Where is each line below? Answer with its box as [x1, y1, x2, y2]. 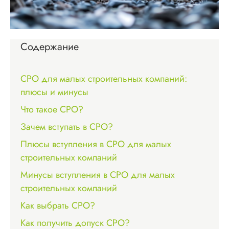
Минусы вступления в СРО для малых [20, 168, 175, 181]
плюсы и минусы [20, 85, 88, 99]
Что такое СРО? [20, 102, 83, 116]
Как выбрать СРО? [20, 198, 95, 212]
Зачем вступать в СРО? [20, 120, 113, 133]
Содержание [20, 39, 79, 54]
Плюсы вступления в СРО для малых [20, 137, 171, 151]
